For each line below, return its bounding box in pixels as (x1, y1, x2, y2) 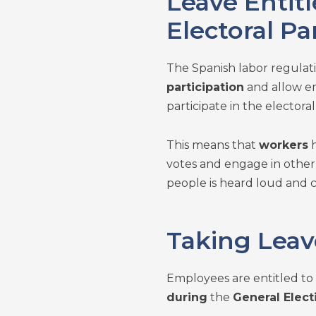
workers (258, 138, 308, 152)
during (166, 291, 207, 304)
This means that (166, 138, 259, 152)
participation (166, 80, 244, 94)
